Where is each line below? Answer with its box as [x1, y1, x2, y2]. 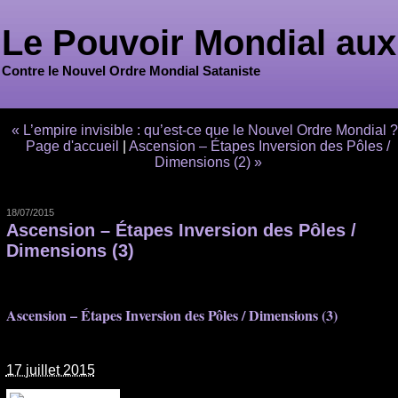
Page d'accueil [26, 139, 119, 154]
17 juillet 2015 [5, 362, 95, 378]
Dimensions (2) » [154, 155, 262, 170]
